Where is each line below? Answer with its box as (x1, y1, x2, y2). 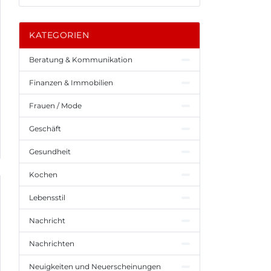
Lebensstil (29, 193, 65, 202)
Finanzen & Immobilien (29, 78, 113, 87)
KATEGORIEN (29, 30, 89, 41)
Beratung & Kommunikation (29, 55, 132, 64)
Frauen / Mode (29, 101, 82, 110)
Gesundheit (29, 147, 71, 156)
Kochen (29, 170, 57, 179)
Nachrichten (29, 239, 74, 248)
